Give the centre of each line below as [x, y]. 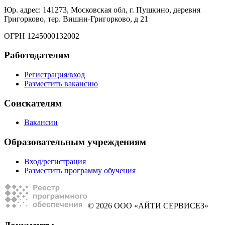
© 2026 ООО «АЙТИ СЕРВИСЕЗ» [148, 205]
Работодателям [37, 55]
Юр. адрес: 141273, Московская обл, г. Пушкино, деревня [102, 10]
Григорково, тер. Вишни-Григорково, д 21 [76, 19]
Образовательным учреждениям [75, 142]
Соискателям [33, 103]
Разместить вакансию [61, 83]
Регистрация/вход [54, 74]
